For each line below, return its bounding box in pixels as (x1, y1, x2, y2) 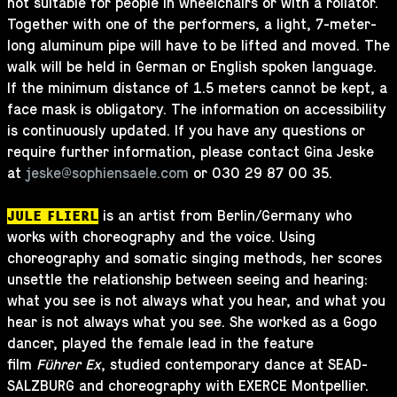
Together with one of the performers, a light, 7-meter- (7, 17, 377, 33)
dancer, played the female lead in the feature (7, 336, 314, 352)
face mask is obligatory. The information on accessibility (7, 102, 386, 118)
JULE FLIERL (7, 209, 98, 223)
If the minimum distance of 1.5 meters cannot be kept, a (7, 81, 387, 97)
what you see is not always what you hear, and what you (7, 293, 385, 309)
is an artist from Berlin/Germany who (98, 208, 352, 224)
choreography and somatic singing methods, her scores (7, 251, 382, 267)
